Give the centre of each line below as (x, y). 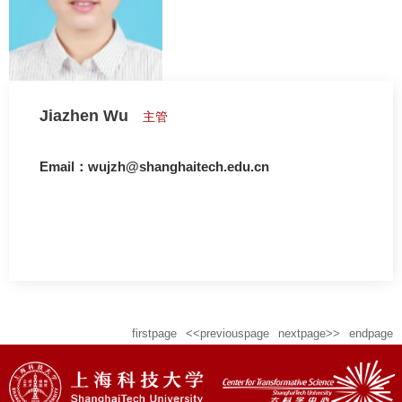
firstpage (154, 333)
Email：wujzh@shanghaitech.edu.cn (154, 166)
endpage (371, 333)
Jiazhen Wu (84, 115)
